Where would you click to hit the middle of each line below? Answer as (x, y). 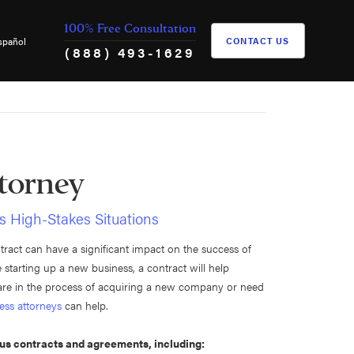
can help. (85, 305)
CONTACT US (258, 41)
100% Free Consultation (130, 29)
